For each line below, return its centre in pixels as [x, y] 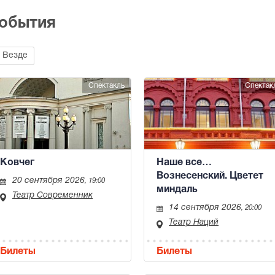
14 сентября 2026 [205, 208]
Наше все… [184, 163]
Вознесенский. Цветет [210, 176]
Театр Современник [52, 196]
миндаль [177, 190]
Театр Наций [194, 223]
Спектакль [107, 86]
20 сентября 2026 [48, 181]
